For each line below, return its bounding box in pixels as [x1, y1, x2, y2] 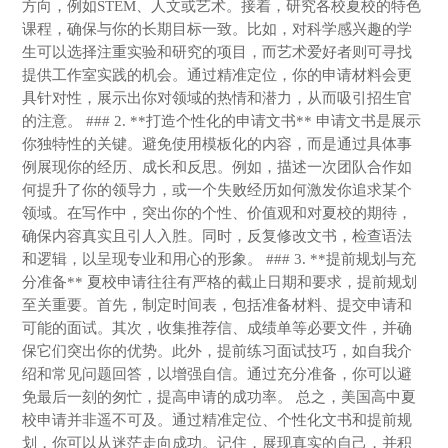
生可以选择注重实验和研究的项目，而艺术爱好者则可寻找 [22, 42, 413, 60]
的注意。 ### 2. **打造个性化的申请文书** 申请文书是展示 [22, 111, 422, 129]
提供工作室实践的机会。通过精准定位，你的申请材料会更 [22, 65, 413, 83]
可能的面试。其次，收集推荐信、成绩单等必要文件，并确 [22, 318, 413, 336]
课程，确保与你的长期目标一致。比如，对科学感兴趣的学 [22, 19, 413, 37]
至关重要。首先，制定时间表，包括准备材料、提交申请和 [22, 295, 413, 313]
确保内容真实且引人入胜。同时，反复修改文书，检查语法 [22, 226, 413, 244]
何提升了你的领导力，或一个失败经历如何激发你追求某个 [22, 180, 413, 198]
